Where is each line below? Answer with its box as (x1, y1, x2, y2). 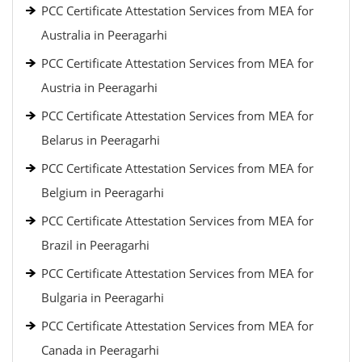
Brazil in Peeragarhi (41, 237, 149, 253)
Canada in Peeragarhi (41, 342, 159, 358)
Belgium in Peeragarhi (41, 184, 164, 200)
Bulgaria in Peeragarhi (41, 289, 164, 305)
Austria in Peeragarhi (41, 79, 158, 95)
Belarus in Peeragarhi (41, 132, 160, 148)
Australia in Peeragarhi (41, 27, 167, 43)
